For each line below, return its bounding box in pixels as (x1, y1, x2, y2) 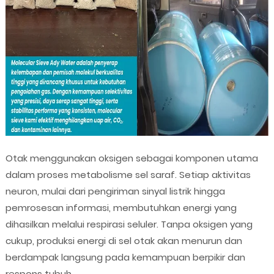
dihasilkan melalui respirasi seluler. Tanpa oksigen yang (5, 217, 253, 231)
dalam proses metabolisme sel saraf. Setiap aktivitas (5, 168, 251, 181)
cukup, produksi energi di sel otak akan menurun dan (5, 234, 242, 247)
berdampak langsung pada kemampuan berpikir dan (5, 250, 245, 264)
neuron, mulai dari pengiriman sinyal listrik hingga (5, 184, 225, 198)
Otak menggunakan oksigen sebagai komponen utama (5, 151, 258, 165)
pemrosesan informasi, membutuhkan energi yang (5, 201, 237, 214)
